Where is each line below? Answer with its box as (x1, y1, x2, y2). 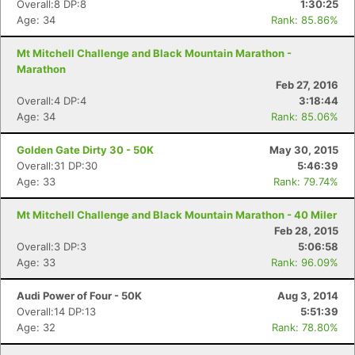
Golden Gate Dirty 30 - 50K (17, 143, 154, 156)
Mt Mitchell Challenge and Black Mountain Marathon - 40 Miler (17, 208, 337, 221)
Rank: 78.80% (272, 321, 338, 334)
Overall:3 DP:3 (17, 240, 86, 253)
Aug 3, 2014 (277, 289, 338, 302)
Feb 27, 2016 (276, 78, 338, 91)
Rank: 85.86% (271, 13, 338, 26)
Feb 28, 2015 (274, 224, 338, 237)
